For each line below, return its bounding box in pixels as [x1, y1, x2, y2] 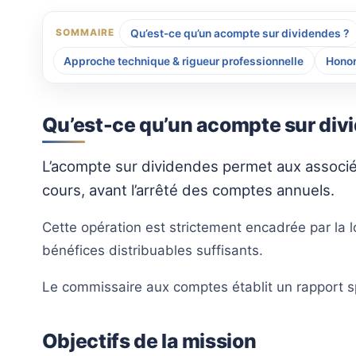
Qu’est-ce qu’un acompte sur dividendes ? [130, 26, 349, 40]
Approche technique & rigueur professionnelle [64, 54, 304, 68]
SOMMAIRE [55, 27, 115, 39]
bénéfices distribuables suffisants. [41, 242, 263, 258]
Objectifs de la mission [41, 328, 257, 353]
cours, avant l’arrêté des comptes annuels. [41, 181, 335, 199]
